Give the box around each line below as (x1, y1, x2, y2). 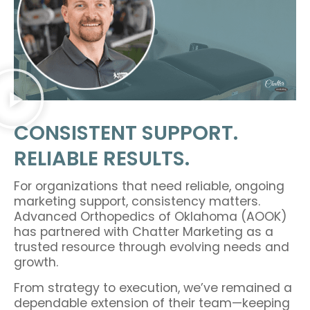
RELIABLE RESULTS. (14, 145, 190, 173)
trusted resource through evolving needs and (14, 239, 289, 256)
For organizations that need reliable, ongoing (14, 178, 284, 195)
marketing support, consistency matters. (14, 193, 260, 210)
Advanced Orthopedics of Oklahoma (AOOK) (14, 208, 287, 226)
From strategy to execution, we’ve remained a (14, 279, 292, 296)
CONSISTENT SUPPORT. (14, 119, 238, 147)
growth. (14, 254, 58, 271)
